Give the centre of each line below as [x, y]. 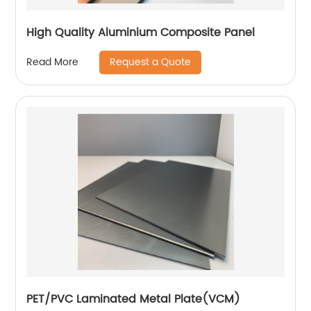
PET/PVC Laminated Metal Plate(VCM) [134, 299]
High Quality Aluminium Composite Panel [141, 32]
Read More [53, 62]
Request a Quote [151, 62]
